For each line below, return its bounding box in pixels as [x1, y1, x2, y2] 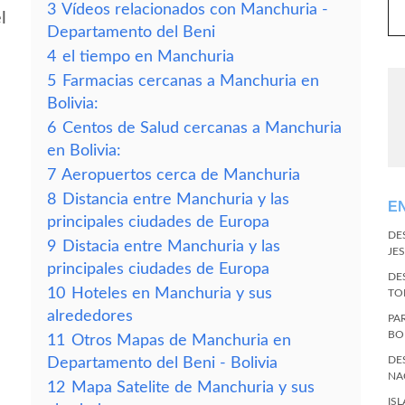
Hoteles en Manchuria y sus [71, 286, 272, 301]
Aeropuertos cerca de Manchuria [61, 167, 300, 183]
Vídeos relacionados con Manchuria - [61, 2, 328, 17]
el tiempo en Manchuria [62, 49, 234, 64]
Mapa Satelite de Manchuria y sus [71, 380, 315, 395]
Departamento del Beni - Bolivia [47, 355, 278, 371]
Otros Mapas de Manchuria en [71, 333, 291, 348]
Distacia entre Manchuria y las [62, 239, 280, 254]
